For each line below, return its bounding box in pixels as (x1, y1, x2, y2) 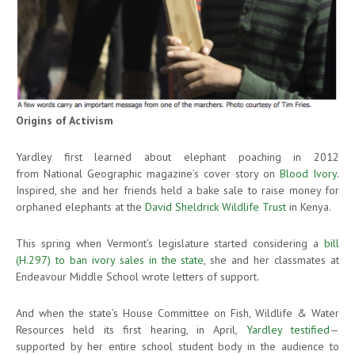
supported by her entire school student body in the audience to (16, 338, 339, 353)
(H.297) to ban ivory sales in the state (16, 252, 204, 267)
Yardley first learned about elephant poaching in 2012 (16, 149, 339, 164)
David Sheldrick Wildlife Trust (145, 199, 286, 214)
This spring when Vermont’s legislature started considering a (16, 235, 324, 250)
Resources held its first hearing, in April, (16, 322, 246, 337)
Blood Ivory (280, 166, 337, 181)
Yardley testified (246, 322, 330, 337)
